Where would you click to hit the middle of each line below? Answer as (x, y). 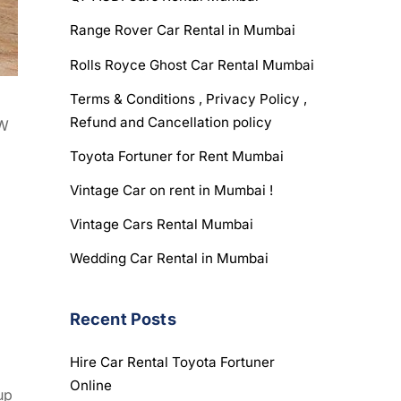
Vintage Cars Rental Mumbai (161, 225)
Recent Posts (123, 318)
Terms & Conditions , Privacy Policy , (188, 98)
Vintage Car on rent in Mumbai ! (171, 191)
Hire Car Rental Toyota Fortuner (172, 363)
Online (90, 386)
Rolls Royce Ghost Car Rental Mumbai (192, 64)
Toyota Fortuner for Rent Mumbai (176, 156)
